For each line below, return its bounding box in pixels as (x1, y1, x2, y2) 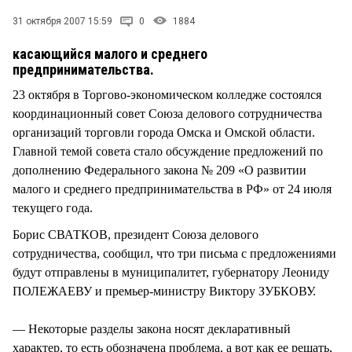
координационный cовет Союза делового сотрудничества (13, 106, 322, 120)
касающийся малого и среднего (13, 45, 207, 62)
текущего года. (13, 200, 93, 214)
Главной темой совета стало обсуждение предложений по (13, 144, 323, 158)
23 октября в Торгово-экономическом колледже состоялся (13, 87, 321, 101)
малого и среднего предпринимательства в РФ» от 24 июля (13, 181, 332, 196)
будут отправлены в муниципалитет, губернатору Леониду (13, 265, 329, 279)
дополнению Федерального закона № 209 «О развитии (13, 163, 306, 177)
